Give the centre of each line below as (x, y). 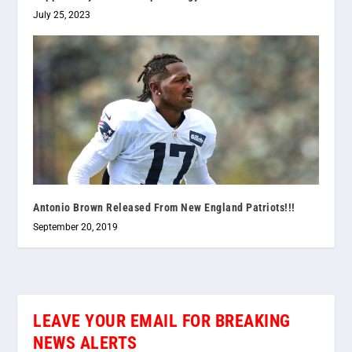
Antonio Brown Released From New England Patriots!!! (164, 208)
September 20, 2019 (76, 227)
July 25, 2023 (62, 15)
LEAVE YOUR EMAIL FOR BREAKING (162, 321)
